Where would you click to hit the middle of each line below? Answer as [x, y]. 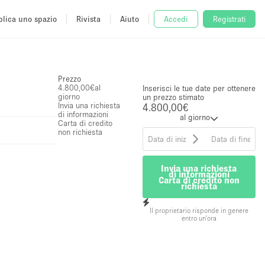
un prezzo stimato [173, 97]
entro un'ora [199, 218]
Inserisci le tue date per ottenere [199, 88]
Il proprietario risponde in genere [199, 210]
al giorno [195, 117]
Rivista [88, 19]
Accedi [176, 19]
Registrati [229, 19]
